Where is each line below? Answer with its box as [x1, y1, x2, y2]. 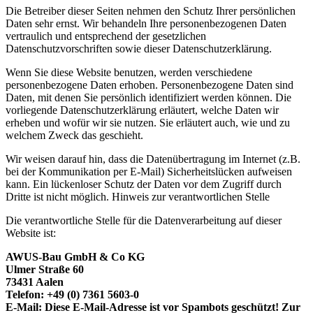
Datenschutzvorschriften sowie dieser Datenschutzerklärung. [6, 42, 272, 54]
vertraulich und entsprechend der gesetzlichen [6, 29, 206, 42]
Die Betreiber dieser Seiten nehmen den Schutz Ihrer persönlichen [6, 4, 296, 17]
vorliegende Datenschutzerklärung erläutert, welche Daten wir [6, 103, 279, 116]
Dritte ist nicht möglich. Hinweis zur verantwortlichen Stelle [6, 190, 270, 203]
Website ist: [6, 226, 56, 239]
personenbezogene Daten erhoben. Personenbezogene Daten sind [6, 78, 293, 91]
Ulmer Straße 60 [6, 263, 84, 275]
